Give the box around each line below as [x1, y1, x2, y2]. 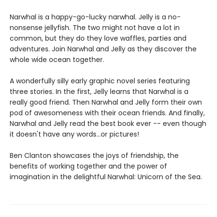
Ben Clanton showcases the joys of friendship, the [10, 151, 179, 161]
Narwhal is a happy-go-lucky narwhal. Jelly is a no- [10, 12, 181, 22]
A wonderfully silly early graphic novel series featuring [10, 76, 190, 86]
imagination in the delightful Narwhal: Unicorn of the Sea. [10, 172, 202, 182]
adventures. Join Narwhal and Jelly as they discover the [10, 44, 197, 54]
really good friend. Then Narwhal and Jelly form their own [10, 97, 202, 108]
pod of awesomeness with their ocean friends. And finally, [10, 108, 205, 118]
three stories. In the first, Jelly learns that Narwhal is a [10, 87, 188, 97]
